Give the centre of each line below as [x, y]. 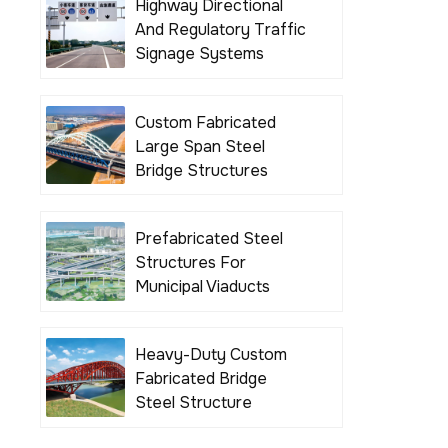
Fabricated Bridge [200, 379]
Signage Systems [199, 54]
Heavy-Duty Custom [210, 355]
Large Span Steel [199, 146]
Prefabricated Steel [208, 238]
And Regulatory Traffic [220, 30]
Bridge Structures [201, 170]
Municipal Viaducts [202, 286]
